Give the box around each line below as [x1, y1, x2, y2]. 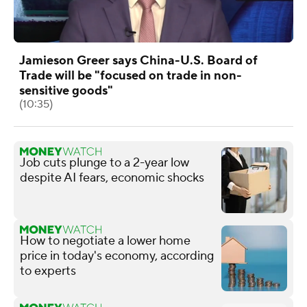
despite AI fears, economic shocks [20, 169, 204, 186]
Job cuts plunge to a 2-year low [20, 154, 189, 171]
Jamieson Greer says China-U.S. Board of [19, 52, 258, 69]
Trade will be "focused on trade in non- [19, 67, 242, 84]
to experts [20, 262, 76, 279]
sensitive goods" [19, 82, 113, 99]
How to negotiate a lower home [20, 232, 191, 249]
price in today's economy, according [20, 247, 214, 264]
